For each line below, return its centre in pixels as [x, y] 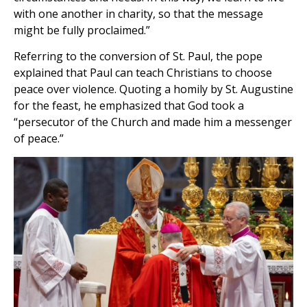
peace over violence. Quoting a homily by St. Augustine [153, 89]
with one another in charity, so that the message [138, 14]
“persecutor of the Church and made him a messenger [153, 122]
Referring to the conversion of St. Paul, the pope [138, 57]
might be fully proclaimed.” [82, 30]
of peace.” [39, 139]
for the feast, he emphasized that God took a [129, 106]
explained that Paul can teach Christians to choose [143, 73]
